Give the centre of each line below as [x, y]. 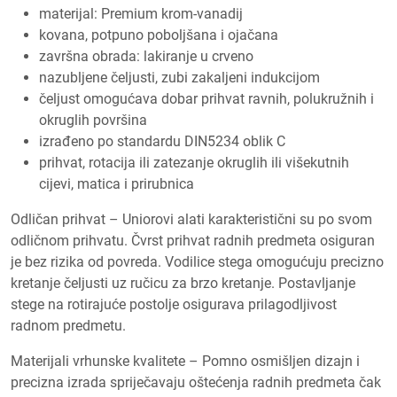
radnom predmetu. [68, 325]
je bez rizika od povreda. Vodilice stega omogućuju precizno [197, 261]
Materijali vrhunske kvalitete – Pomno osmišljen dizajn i [185, 361]
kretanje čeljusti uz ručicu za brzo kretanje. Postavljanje [183, 283]
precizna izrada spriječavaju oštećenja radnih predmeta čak [196, 382]
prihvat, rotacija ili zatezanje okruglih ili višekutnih [194, 162]
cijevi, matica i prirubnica [117, 183]
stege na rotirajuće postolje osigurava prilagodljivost [174, 304]
